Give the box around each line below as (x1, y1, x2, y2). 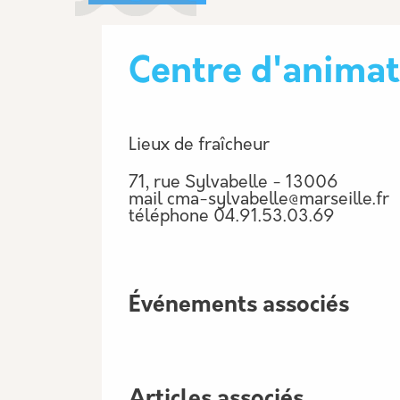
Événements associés (129, 295, 349, 318)
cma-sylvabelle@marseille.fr (167, 192, 389, 210)
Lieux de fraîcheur (129, 137, 270, 154)
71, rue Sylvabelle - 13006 (129, 175, 338, 193)
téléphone (129, 209, 209, 227)
